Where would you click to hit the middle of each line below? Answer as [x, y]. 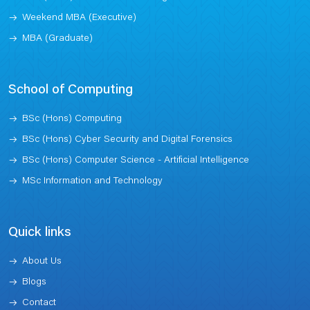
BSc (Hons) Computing [72, 119]
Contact [39, 303]
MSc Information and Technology [92, 181]
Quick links [40, 232]
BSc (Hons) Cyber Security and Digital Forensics [127, 139]
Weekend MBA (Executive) [79, 18]
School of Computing [71, 90]
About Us [42, 261]
